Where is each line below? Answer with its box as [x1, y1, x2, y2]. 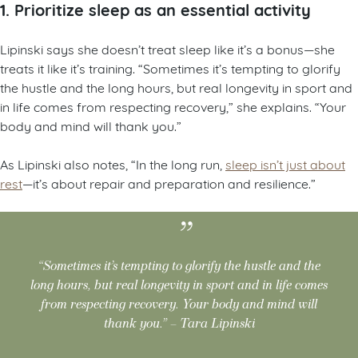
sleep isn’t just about [225, 155, 345, 173]
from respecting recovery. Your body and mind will [41, 293, 317, 316]
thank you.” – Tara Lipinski [103, 312, 255, 335]
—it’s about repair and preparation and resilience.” [22, 174, 316, 192]
